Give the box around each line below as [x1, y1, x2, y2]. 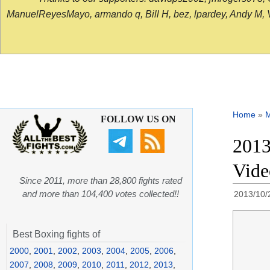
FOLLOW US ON [100, 114, 176, 125]
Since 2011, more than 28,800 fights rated [19, 175, 182, 186]
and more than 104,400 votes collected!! [22, 189, 179, 199]
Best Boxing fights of [13, 229, 100, 240]
